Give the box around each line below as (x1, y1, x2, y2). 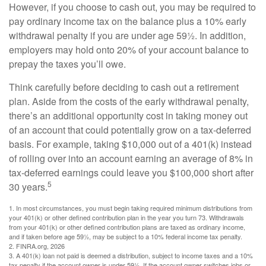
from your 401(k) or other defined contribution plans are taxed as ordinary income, (9, 222, 245, 232)
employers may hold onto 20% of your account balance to (9, 43, 249, 56)
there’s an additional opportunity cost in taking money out (9, 109, 248, 122)
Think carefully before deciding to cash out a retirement (9, 80, 239, 94)
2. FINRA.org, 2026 (9, 241, 65, 251)
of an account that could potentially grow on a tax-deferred (9, 123, 251, 137)
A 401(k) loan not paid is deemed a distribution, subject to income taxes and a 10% (16, 251, 253, 260)
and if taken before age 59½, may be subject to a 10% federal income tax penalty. (9, 232, 242, 241)
